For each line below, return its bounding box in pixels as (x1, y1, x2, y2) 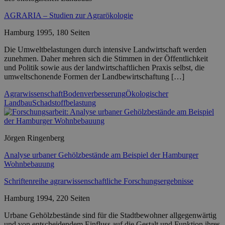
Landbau (4, 98, 32, 107)
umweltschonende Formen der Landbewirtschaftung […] (4, 72, 184, 81)
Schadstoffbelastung (32, 98, 96, 107)
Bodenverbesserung (63, 89, 126, 98)
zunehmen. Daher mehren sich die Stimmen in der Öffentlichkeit (4, 54, 208, 63)
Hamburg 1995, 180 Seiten (4, 28, 90, 37)
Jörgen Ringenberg (4, 133, 64, 142)
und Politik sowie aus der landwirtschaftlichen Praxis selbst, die (4, 63, 204, 72)
